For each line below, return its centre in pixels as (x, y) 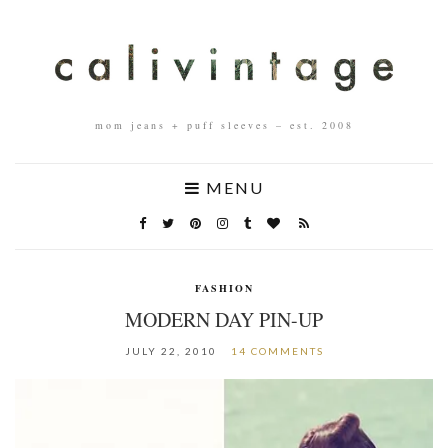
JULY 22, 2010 (170, 350)
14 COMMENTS (277, 350)
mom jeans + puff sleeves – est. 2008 (224, 124)
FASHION (224, 287)
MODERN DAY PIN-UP (224, 319)
